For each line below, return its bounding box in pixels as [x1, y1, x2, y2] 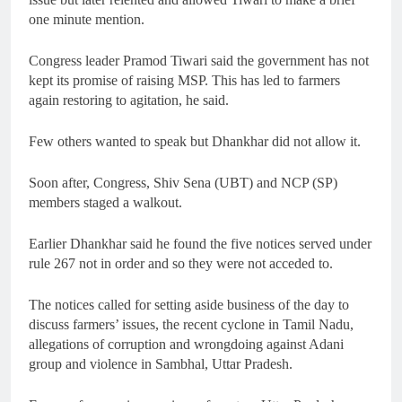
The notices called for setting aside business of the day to [29, 296, 349, 312]
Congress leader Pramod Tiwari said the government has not [29, 52, 369, 68]
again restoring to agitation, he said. [29, 92, 229, 108]
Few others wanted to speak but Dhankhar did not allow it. [29, 133, 361, 149]
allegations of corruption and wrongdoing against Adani [29, 336, 344, 352]
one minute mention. [29, 11, 144, 27]
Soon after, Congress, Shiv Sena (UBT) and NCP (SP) [29, 174, 337, 190]
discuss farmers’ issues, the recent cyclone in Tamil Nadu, [29, 316, 354, 332]
